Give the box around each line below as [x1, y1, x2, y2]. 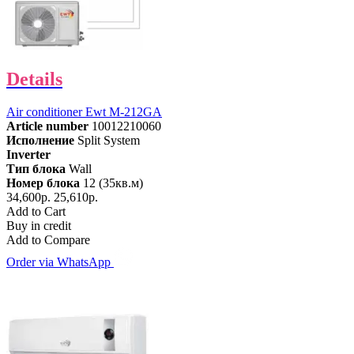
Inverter [6, 148, 51, 162]
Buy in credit [6, 219, 71, 233]
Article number [6, 119, 88, 134]
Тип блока [6, 162, 66, 176]
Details [6, 68, 62, 89]
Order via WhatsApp [6, 255, 114, 269]
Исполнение [6, 134, 74, 148]
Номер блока [6, 176, 80, 190]
